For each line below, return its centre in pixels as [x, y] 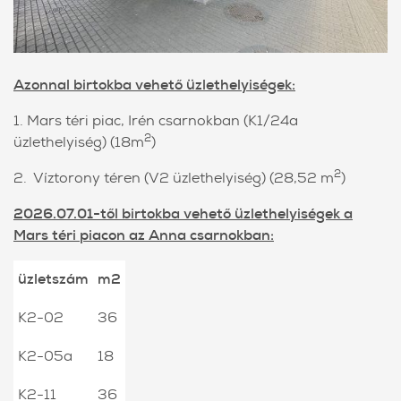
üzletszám [53, 278]
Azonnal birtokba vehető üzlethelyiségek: [154, 84]
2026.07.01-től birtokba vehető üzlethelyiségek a [183, 213]
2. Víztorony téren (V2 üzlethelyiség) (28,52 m [174, 177]
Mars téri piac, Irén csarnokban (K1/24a [162, 120]
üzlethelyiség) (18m [79, 141]
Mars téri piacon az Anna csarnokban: [144, 235]
